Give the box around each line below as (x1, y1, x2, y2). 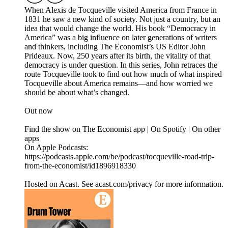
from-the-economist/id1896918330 (24, 161, 136, 170)
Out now (24, 106, 53, 116)
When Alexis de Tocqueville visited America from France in (24, 6, 217, 15)
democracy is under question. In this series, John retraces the (24, 61, 217, 70)
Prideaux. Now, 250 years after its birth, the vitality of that (24, 51, 210, 61)
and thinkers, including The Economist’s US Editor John (24, 42, 206, 51)
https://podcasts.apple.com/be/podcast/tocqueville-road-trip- (24, 152, 214, 161)
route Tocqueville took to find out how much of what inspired (24, 70, 222, 79)
